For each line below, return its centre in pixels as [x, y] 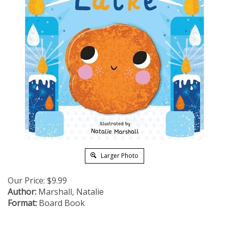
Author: [22, 192]
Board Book [61, 203]
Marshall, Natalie [70, 192]
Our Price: [26, 180]
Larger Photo [119, 156]
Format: [22, 203]
